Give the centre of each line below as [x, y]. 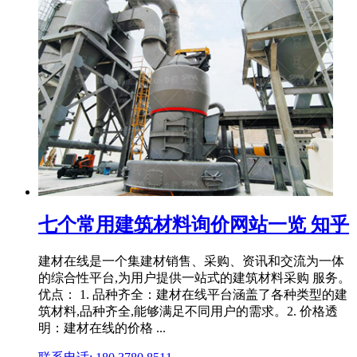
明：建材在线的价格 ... [102, 328]
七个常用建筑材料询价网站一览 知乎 [194, 224]
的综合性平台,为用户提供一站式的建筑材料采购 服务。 [194, 277]
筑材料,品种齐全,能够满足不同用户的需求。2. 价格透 [188, 311]
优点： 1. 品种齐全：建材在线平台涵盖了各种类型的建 [193, 294]
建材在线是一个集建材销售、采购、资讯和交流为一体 [191, 261]
